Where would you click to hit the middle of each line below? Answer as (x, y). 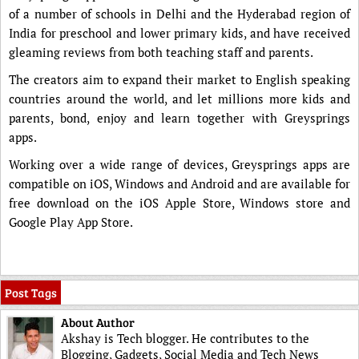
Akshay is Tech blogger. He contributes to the (185, 338)
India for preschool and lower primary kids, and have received (179, 33)
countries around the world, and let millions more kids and (179, 99)
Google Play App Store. (71, 222)
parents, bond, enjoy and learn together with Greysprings (179, 118)
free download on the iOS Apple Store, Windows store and (179, 203)
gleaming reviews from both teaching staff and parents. (161, 52)
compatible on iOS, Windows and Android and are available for (179, 184)
